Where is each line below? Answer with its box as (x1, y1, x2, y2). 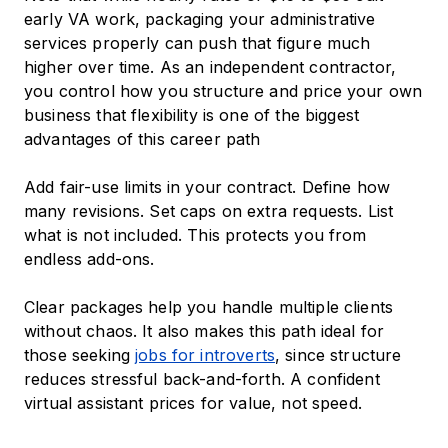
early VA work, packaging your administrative (24, 9, 376, 30)
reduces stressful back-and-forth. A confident (24, 369, 380, 390)
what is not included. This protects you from (24, 225, 367, 246)
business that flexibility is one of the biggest (24, 105, 360, 126)
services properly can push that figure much (24, 33, 371, 54)
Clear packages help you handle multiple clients (24, 297, 394, 318)
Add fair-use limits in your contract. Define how (24, 177, 391, 198)
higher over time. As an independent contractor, (24, 57, 397, 78)
